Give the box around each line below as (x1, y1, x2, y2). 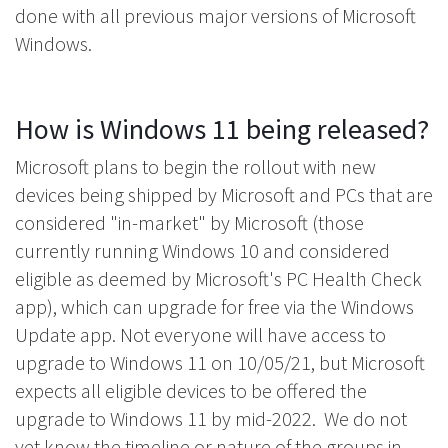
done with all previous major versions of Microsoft (15, 3, 416, 29)
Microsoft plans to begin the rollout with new (15, 154, 376, 180)
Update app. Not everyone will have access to (15, 322, 386, 348)
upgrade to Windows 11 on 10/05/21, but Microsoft (15, 350, 425, 376)
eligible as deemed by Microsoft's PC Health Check (15, 266, 422, 292)
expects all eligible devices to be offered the (15, 378, 367, 404)
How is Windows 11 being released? (15, 111, 429, 148)
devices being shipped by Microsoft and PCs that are (15, 182, 433, 208)
